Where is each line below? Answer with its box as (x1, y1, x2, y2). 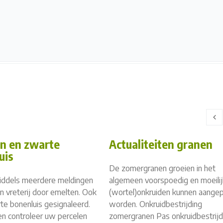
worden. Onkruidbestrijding (109, 199, 202, 210)
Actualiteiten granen (109, 136, 213, 152)
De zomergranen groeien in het (109, 163, 216, 174)
